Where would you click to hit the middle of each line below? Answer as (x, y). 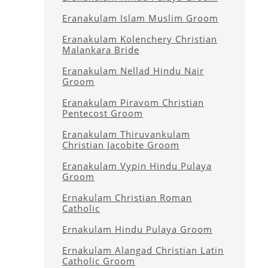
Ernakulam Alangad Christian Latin (143, 250)
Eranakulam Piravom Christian (133, 102)
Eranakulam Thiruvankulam (126, 134)
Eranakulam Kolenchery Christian (140, 39)
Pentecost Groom (103, 113)
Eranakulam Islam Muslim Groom (140, 18)
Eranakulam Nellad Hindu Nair (133, 71)
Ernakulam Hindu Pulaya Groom (137, 229)
